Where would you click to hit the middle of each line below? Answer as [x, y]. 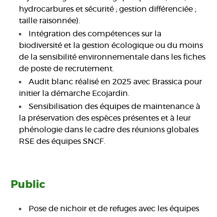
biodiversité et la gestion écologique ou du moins [111, 46]
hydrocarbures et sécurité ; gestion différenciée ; [108, 9]
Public [28, 185]
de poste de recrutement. [67, 69]
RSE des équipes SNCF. [62, 142]
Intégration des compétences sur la [95, 34]
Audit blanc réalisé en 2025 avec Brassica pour [116, 82]
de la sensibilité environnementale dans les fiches [112, 57]
